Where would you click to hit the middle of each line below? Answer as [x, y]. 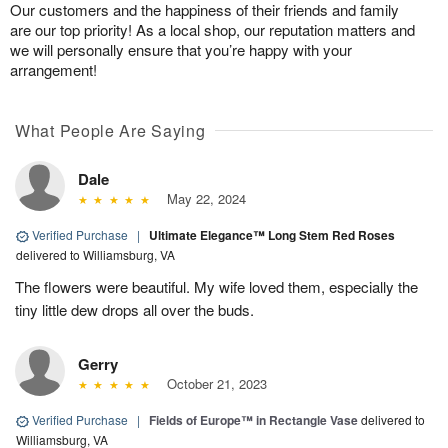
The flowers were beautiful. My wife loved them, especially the [216, 287]
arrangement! [53, 70]
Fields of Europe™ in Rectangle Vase [253, 420]
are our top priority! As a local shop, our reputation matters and [212, 30]
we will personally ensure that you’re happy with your [181, 50]
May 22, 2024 [202, 199]
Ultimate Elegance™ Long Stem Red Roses [272, 235]
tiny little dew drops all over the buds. [134, 310]
